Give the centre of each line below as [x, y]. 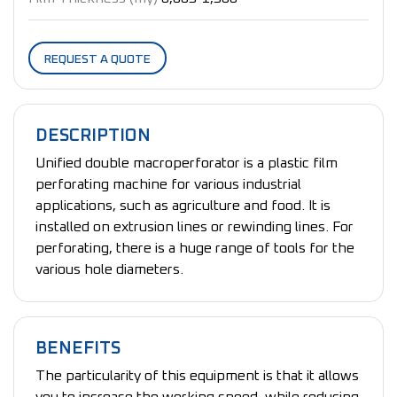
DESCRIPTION [93, 136]
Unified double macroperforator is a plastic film [187, 163]
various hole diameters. [109, 269]
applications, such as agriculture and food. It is [183, 206]
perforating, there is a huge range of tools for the [195, 248]
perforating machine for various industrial [168, 184]
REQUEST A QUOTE [97, 59]
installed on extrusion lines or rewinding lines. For [195, 227]
